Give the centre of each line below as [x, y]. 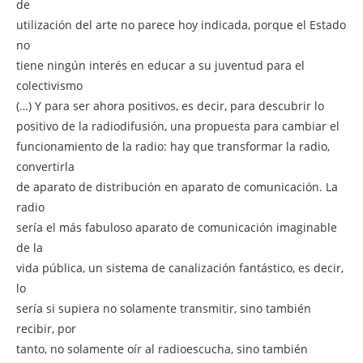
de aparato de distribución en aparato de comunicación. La [177, 186]
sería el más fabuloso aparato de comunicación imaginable [177, 227]
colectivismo [49, 85]
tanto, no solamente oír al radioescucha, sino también [162, 348]
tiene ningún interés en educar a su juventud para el [160, 65]
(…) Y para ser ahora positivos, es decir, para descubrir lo [170, 105]
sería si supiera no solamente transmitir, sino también [164, 308]
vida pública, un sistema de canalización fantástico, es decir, [180, 267]
